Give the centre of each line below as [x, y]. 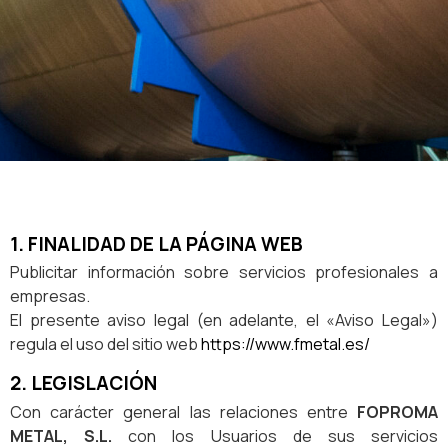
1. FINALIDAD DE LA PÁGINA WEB [156, 243]
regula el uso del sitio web [105, 344]
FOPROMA [397, 412]
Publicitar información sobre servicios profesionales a [224, 272]
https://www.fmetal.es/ [285, 344]
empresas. [50, 296]
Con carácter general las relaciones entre [183, 412]
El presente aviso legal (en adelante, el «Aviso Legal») [224, 320]
